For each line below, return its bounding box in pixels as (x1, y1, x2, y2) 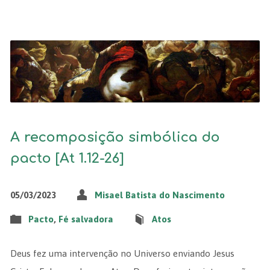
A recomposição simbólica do (10, 130, 220, 145)
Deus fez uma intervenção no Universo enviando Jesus (10, 248, 234, 259)
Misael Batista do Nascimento (94, 190, 225, 201)
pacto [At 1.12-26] (10, 151, 124, 166)
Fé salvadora (58, 214, 113, 225)
